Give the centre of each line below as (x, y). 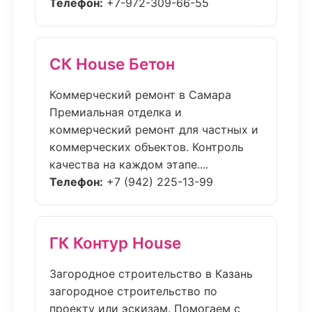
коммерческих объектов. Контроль (147, 147)
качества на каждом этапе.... (129, 164)
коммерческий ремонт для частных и (154, 130)
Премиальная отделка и (116, 112)
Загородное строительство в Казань (151, 274)
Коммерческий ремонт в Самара (140, 95)
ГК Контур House (115, 243)
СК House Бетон (112, 64)
